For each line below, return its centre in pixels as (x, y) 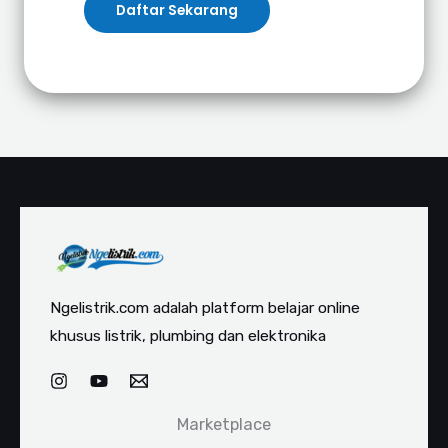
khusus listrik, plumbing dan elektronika (188, 335)
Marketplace (224, 425)
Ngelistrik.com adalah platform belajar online (205, 307)
